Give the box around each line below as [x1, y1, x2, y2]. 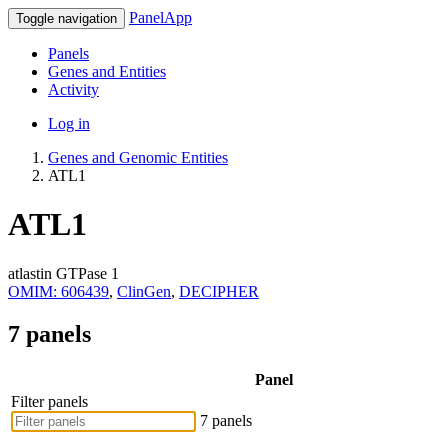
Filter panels [11, 392, 88, 410]
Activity [48, 81, 99, 98]
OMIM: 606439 [8, 282, 109, 300]
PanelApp [129, 9, 192, 26]
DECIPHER [179, 282, 259, 300]
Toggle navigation [16, 11, 117, 26]
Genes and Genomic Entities [48, 149, 228, 166]
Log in [48, 115, 90, 132]
